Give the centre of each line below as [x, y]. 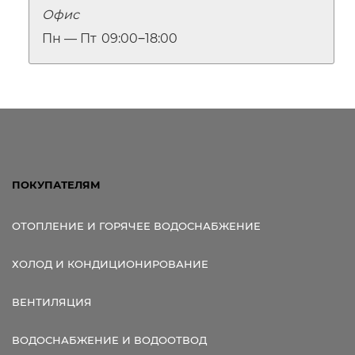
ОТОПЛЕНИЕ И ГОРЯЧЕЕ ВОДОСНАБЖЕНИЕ [136, 226]
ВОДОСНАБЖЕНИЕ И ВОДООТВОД [109, 340]
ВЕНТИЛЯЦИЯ [52, 302]
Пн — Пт [69, 38]
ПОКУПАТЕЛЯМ [56, 185]
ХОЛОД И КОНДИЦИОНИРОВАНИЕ [110, 264]
